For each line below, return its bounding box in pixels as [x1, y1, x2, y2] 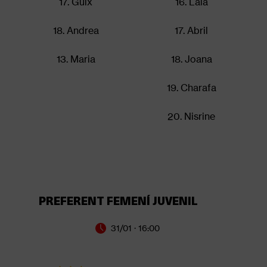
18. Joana [170, 52, 212, 65]
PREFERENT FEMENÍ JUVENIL [39, 192, 198, 209]
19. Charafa [166, 81, 216, 94]
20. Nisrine [167, 110, 215, 122]
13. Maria [56, 52, 95, 65]
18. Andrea [52, 24, 99, 36]
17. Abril [175, 24, 208, 36]
